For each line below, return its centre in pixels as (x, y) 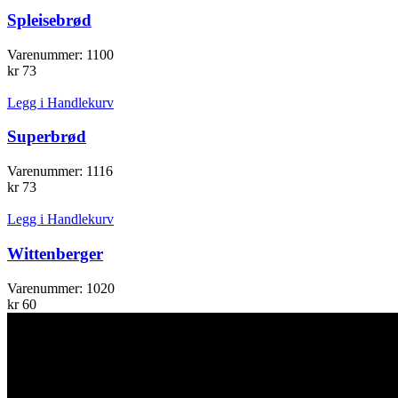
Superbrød (47, 137)
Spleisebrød (49, 20)
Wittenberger (55, 253)
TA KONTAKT (63, 347)
